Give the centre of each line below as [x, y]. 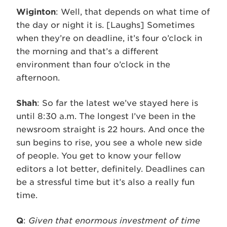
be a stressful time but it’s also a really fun [105, 182]
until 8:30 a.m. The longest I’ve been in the [106, 116]
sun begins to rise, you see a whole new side [109, 143]
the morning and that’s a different [87, 51]
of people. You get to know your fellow [99, 156]
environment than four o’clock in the [93, 65]
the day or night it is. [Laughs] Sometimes [105, 25]
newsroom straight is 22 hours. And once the [110, 129]
